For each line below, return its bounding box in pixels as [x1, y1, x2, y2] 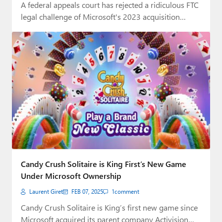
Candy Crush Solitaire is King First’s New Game [21, 159, 186, 169]
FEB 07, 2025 [71, 188, 103, 196]
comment [114, 188, 139, 196]
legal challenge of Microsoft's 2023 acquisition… [21, 11, 186, 22]
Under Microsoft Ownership [21, 170, 121, 181]
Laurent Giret [29, 188, 63, 196]
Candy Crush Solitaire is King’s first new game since [21, 202, 198, 213]
